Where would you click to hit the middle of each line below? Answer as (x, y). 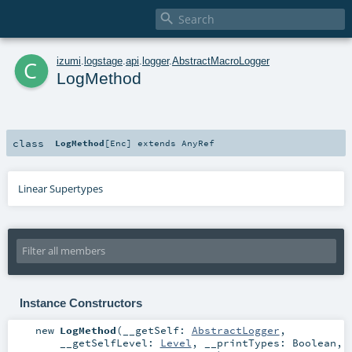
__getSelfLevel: (110, 343)
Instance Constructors (81, 302)
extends (157, 143)
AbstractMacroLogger (221, 60)
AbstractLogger (235, 330)
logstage (103, 60)
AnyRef (198, 143)
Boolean (314, 343)
